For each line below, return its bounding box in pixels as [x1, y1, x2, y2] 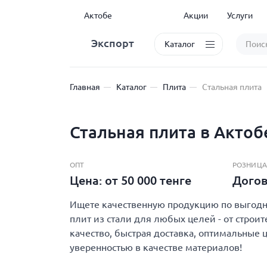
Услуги [226, 11, 253, 20]
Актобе [84, 11, 112, 20]
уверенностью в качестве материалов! [70, 242, 242, 253]
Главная [70, 82, 100, 92]
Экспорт [91, 36, 134, 49]
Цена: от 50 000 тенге [70, 173, 194, 187]
